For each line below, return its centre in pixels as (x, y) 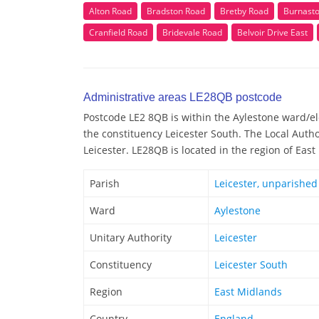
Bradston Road (176, 11)
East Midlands (248, 291)
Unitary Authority (131, 237)
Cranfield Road (118, 32)
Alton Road (110, 11)
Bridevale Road (192, 32)
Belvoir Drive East (272, 32)
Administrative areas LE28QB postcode (183, 97)
